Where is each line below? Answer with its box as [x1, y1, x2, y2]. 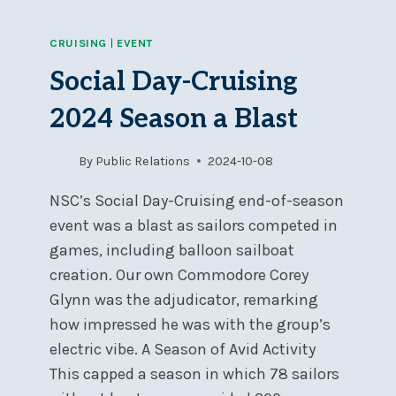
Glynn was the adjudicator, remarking [49, 289, 318, 309]
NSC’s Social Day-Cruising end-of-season [49, 190, 344, 210]
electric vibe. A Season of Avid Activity [49, 339, 316, 359]
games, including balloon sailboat [49, 240, 294, 260]
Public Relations [95, 153, 191, 169]
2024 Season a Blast [49, 103, 298, 135]
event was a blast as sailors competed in [49, 215, 338, 235]
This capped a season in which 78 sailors [49, 363, 339, 384]
